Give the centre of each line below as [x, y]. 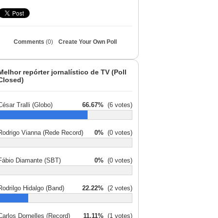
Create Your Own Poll [88, 42]
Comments [30, 42]
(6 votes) [118, 105]
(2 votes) [118, 188]
